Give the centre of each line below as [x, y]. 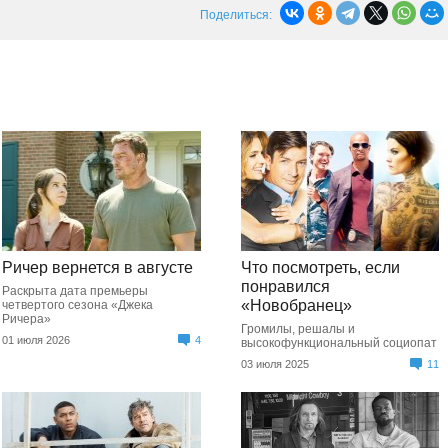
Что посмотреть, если [320, 267]
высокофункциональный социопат [338, 343]
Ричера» [27, 319]
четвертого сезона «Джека [78, 305]
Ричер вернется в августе [98, 267]
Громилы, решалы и [297, 329]
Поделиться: [236, 15]
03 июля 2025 [274, 364]
